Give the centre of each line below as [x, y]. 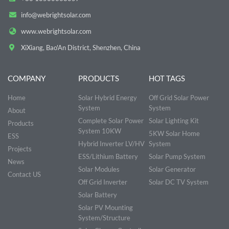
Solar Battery [97, 194]
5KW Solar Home [174, 133]
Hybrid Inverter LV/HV [111, 143]
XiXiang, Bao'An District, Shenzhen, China [81, 47]
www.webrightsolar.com [56, 31]
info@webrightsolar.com [56, 15]
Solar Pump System [177, 156]
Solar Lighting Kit [174, 120]
